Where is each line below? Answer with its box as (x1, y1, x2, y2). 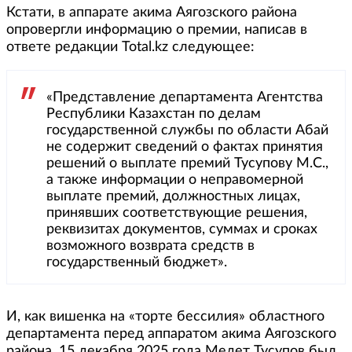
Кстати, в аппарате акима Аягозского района (6, 5, 297, 20)
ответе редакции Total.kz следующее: (6, 40, 255, 55)
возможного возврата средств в (46, 239, 255, 254)
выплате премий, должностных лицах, (46, 189, 300, 204)
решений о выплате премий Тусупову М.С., (46, 156, 328, 171)
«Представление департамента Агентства (46, 90, 323, 105)
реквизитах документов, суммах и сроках (46, 222, 317, 237)
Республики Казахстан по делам (46, 107, 261, 122)
